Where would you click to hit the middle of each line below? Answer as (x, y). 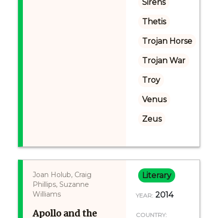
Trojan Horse (167, 41)
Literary (156, 175)
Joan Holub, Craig (62, 175)
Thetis (154, 22)
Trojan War (163, 61)
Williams (47, 194)
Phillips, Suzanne (61, 184)
